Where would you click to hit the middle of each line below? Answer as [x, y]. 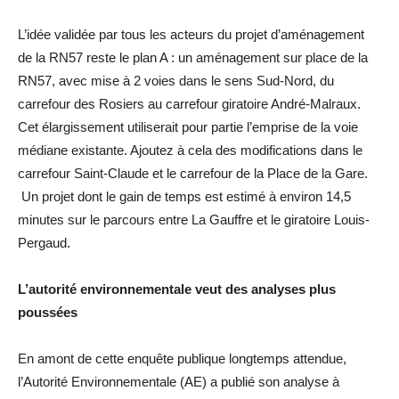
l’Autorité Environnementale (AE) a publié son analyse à [179, 381]
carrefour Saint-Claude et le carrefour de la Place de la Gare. [193, 173]
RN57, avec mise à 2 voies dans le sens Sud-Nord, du [176, 80]
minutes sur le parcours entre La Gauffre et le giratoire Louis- [194, 219]
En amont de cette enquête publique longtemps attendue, [182, 358]
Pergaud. [44, 242]
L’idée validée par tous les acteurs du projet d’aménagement [191, 34]
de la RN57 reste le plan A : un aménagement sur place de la [193, 57]
